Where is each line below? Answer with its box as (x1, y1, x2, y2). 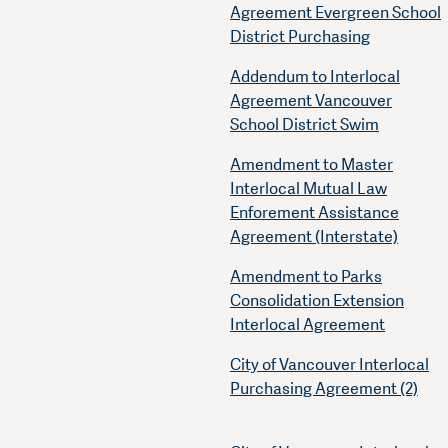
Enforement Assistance (230, 202, 399, 224)
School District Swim (230, 114, 379, 136)
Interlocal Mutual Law (230, 178, 387, 200)
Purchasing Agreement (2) (230, 378, 418, 400)
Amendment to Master (230, 154, 393, 176)
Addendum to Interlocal (230, 66, 400, 88)
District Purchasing (230, 26, 370, 48)
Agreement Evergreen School (230, 2, 441, 24)
